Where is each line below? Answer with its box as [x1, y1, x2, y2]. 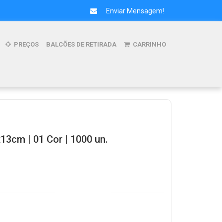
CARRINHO [131, 41, 166, 48]
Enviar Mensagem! [105, 7, 164, 15]
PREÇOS [12, 41, 39, 48]
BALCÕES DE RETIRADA [46, 41, 116, 48]
